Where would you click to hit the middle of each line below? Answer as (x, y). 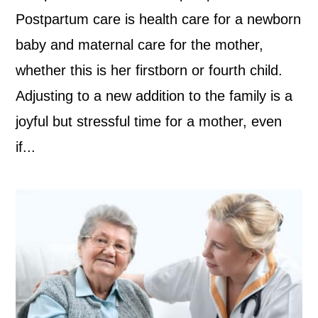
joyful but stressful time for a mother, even (149, 121)
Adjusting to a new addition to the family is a (154, 95)
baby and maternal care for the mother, (140, 44)
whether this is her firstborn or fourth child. (149, 70)
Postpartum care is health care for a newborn (159, 19)
